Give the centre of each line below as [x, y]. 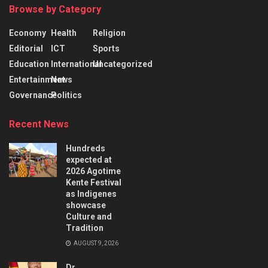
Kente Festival [94, 183]
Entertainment [37, 80]
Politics [66, 95]
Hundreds [86, 149]
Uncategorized [122, 64]
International [76, 64]
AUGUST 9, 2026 [95, 243]
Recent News [39, 124]
